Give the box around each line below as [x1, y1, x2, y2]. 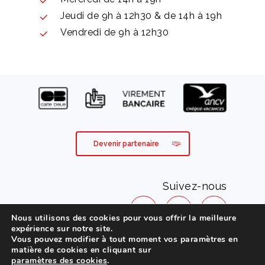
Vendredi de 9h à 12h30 [60, 26, 169, 38]
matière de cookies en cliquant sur [11, 244, 151, 256]
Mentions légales [92, 241, 161, 251]
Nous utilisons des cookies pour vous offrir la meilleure [11, 212, 236, 224]
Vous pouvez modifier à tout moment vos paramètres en [11, 234, 238, 245]
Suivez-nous [163, 180, 227, 193]
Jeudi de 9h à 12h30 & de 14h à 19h [60, 9, 222, 21]
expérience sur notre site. [11, 223, 112, 234]
